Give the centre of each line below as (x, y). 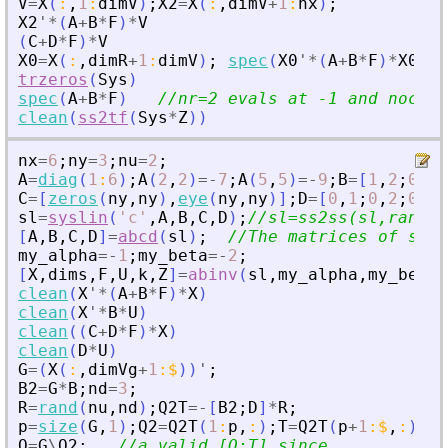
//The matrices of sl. (333, 237)
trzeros (53, 80)
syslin (78, 218)
